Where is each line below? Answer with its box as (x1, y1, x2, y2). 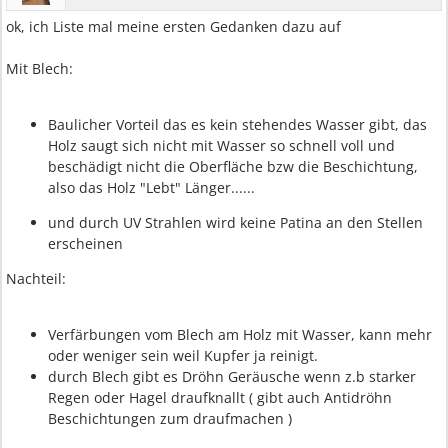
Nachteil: (6, 269, 66, 288)
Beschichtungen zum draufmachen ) (48, 409, 292, 428)
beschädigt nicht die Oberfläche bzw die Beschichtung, (48, 157, 418, 176)
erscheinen (48, 234, 123, 253)
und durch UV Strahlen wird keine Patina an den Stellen (48, 213, 423, 232)
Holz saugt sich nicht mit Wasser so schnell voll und (48, 136, 395, 155)
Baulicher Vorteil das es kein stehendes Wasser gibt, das (48, 115, 427, 134)
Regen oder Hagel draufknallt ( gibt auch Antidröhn (48, 388, 392, 407)
